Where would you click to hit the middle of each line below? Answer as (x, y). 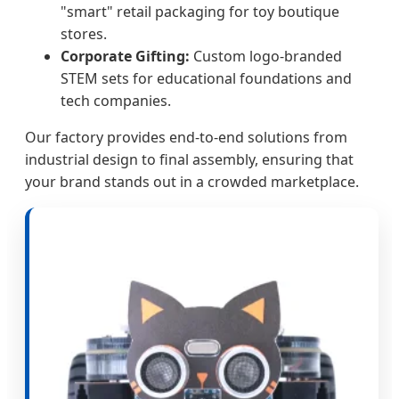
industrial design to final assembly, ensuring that (189, 159)
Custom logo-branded (266, 56)
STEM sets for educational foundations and (206, 78)
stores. (84, 33)
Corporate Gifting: (125, 56)
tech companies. (116, 100)
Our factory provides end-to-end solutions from (186, 137)
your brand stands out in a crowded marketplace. (192, 181)
